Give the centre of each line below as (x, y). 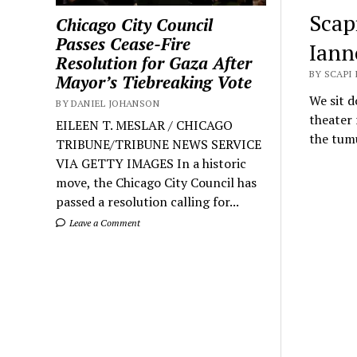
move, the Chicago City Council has (157, 183)
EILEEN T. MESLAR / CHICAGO (145, 126)
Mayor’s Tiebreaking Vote (154, 82)
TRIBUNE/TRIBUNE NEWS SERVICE (159, 145)
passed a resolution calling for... (148, 202)
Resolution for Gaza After (154, 63)
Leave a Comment (104, 223)
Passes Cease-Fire (124, 44)
